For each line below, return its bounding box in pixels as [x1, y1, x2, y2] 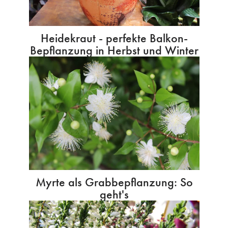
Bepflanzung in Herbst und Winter [30, 42, 198, 59]
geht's [99, 186, 129, 203]
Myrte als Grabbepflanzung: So [35, 174, 193, 190]
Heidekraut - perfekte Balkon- [40, 30, 188, 46]
